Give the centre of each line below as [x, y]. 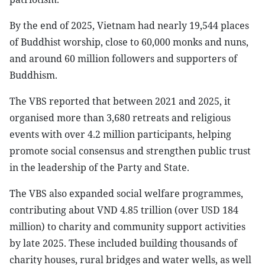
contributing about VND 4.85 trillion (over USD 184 [124, 210]
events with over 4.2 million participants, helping [120, 134]
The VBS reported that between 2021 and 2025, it [120, 101]
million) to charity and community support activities [127, 227]
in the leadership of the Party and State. [99, 167]
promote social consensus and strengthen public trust [130, 151]
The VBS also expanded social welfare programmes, [126, 193]
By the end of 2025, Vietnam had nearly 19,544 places [129, 25]
